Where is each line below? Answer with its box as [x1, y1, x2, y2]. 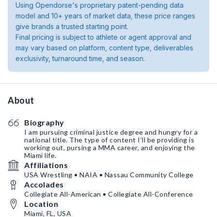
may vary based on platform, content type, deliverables [15, 44, 193, 52]
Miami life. [24, 151, 57, 159]
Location [24, 199, 58, 208]
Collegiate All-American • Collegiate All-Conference [24, 190, 193, 198]
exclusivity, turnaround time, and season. [15, 54, 145, 62]
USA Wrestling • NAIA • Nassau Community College [24, 170, 194, 179]
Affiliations [24, 160, 68, 170]
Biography [24, 118, 64, 127]
